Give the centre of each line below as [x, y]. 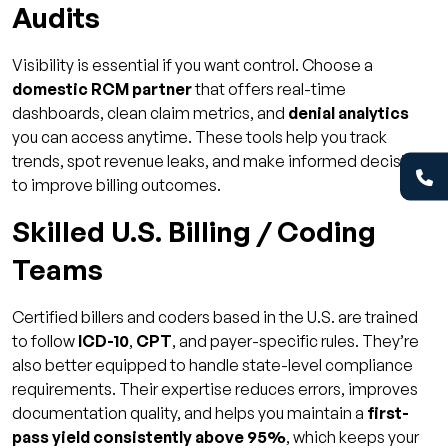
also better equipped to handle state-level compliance [212, 364]
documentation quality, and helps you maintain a [189, 412]
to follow [45, 340]
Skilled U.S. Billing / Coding [194, 231]
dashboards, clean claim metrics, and [150, 112]
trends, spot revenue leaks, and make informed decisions [222, 160]
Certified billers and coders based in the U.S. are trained [215, 316]
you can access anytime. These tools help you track [199, 136]
